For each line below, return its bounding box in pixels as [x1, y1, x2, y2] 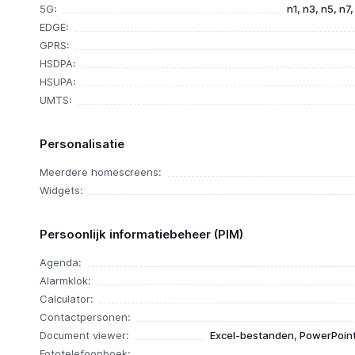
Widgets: [39, 184, 83, 197]
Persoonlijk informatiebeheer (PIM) [39, 227, 243, 242]
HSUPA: [39, 75, 76, 88]
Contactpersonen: [39, 311, 131, 323]
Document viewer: [39, 329, 129, 342]
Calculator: [39, 292, 94, 305]
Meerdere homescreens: [39, 166, 162, 178]
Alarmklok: [39, 274, 91, 287]
